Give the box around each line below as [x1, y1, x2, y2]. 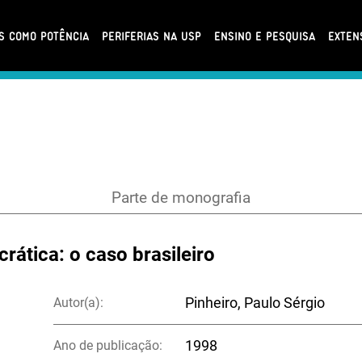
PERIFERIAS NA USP [101, 28, 201, 42]
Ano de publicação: [53, 337, 163, 353]
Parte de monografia [112, 188, 250, 207]
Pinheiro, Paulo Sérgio [185, 294, 326, 311]
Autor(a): [53, 294, 104, 310]
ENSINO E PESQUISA [213, 28, 315, 42]
